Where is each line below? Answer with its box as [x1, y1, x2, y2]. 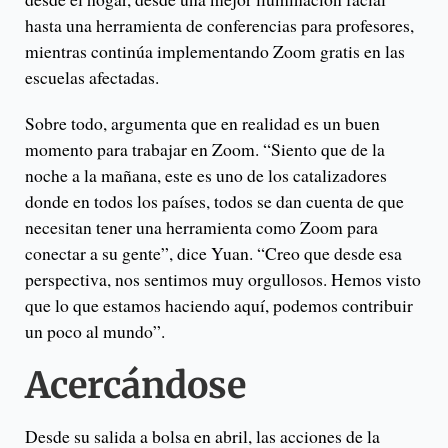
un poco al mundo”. [25, 318, 165, 343]
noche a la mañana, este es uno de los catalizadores [25, 162, 387, 187]
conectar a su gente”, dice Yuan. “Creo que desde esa [25, 240, 402, 265]
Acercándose [25, 362, 246, 408]
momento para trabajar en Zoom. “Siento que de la [25, 136, 385, 161]
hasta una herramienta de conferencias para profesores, [25, 12, 414, 37]
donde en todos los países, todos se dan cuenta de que [25, 188, 404, 213]
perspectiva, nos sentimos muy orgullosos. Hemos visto [25, 266, 421, 291]
